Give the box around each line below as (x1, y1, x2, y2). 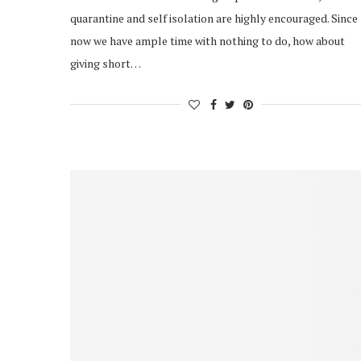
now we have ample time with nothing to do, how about (70, 32, 345, 48)
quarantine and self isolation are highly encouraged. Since (70, 10, 358, 26)
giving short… (70, 55, 141, 71)
